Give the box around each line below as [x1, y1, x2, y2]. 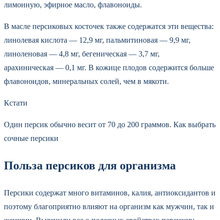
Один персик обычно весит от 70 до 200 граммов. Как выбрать [4, 120, 216, 129]
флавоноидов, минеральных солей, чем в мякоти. [4, 77, 171, 85]
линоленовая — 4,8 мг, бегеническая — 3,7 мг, [4, 49, 160, 58]
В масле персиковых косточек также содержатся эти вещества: [4, 22, 214, 30]
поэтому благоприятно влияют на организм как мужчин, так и [4, 202, 214, 211]
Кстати [4, 98, 27, 107]
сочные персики [4, 134, 58, 142]
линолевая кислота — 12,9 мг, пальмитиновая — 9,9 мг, [4, 35, 191, 44]
